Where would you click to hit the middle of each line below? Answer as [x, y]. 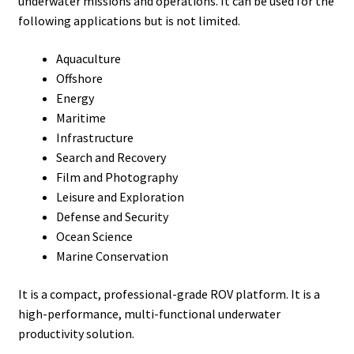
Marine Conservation [112, 256]
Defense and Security [112, 217]
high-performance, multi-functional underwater [149, 313]
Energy [75, 98]
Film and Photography [117, 177]
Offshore [79, 79]
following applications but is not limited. [129, 21]
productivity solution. [76, 333]
